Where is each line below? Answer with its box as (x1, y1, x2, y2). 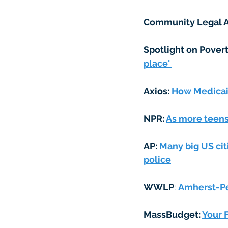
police (144, 154, 171, 165)
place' (144, 58, 172, 69)
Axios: (144, 85, 172, 96)
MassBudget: (144, 209, 202, 220)
